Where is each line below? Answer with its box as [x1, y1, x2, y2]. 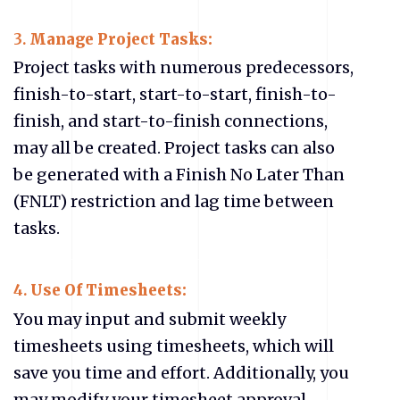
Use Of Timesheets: [30, 281, 190, 301]
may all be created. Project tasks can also [13, 137, 335, 159]
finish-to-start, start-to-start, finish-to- [13, 84, 337, 105]
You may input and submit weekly [13, 308, 286, 329]
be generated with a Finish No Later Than [13, 164, 345, 186]
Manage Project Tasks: [29, 29, 216, 49]
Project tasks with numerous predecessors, [13, 57, 354, 79]
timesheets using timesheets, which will [13, 335, 334, 356]
